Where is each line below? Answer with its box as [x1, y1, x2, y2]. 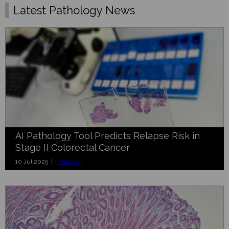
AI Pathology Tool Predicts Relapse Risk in [15, 130, 200, 141]
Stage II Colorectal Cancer [15, 142, 130, 153]
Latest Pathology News [13, 3, 135, 17]
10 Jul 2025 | [15, 157, 57, 165]
